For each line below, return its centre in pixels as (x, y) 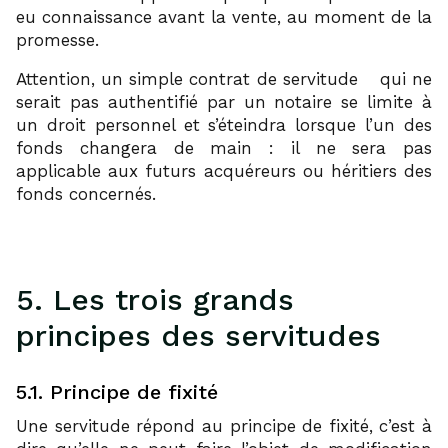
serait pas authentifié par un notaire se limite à (224, 101)
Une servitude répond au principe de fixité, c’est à (224, 425)
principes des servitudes (198, 335)
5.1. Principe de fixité (117, 391)
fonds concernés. (86, 193)
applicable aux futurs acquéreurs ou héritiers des (224, 170)
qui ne (403, 78)
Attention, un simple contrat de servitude (187, 78)
